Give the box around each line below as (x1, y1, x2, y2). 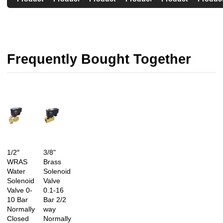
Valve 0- (7, 186, 32, 195)
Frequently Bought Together (7, 51, 191, 67)
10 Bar (7, 196, 28, 204)
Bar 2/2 (43, 196, 66, 204)
